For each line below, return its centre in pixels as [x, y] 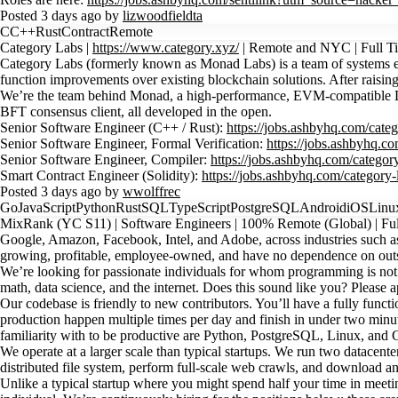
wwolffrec [151, 191]
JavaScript [47, 207]
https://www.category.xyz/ [166, 48]
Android [323, 207]
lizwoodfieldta [163, 16]
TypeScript [199, 207]
